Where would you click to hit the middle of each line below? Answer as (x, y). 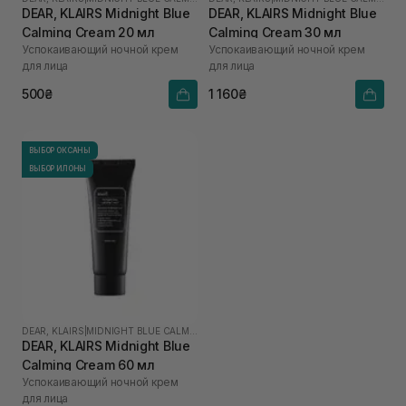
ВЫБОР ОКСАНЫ (60, 150)
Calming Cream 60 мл (88, 364)
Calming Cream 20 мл (88, 32)
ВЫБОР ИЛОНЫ (58, 168)
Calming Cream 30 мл (275, 32)
